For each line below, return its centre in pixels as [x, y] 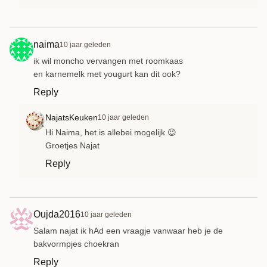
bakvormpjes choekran [76, 243]
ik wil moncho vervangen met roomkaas [108, 60]
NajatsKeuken [72, 117]
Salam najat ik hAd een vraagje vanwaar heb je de [128, 230]
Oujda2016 [57, 214]
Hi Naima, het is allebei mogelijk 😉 [111, 132]
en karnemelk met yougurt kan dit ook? [107, 74]
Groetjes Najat [72, 145]
